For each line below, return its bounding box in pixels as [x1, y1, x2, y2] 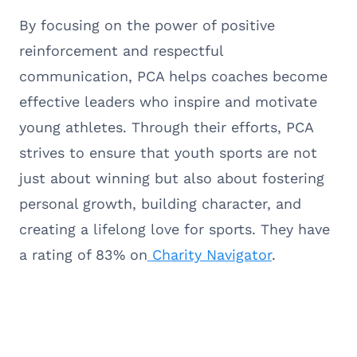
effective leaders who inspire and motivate [19, 92, 317, 110]
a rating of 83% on [19, 245, 147, 263]
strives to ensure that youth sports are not [19, 143, 317, 161]
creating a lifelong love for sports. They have [19, 220, 330, 237]
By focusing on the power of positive [19, 16, 275, 33]
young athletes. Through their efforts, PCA [19, 118, 313, 135]
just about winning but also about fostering [19, 169, 324, 186]
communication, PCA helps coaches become [19, 67, 328, 84]
